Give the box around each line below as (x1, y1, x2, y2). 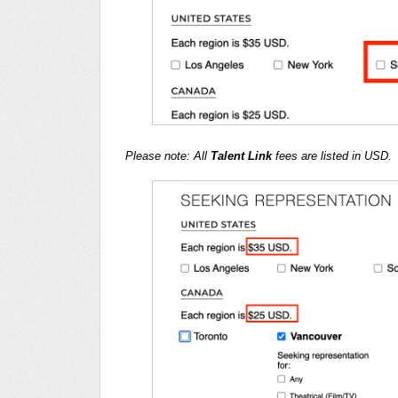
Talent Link (211, 148, 272, 163)
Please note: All (125, 148, 211, 163)
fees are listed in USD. (272, 148, 395, 163)
